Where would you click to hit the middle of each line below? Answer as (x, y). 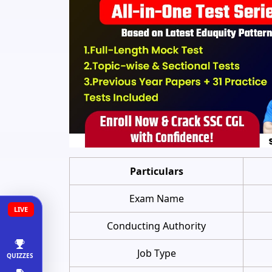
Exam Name (156, 198)
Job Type (156, 253)
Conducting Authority (156, 226)
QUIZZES (20, 256)
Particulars (156, 171)
